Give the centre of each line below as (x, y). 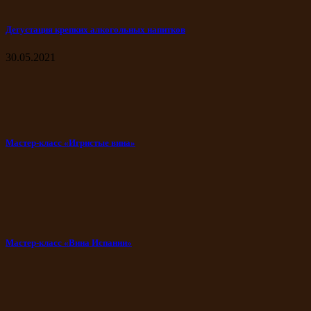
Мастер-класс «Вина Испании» (69, 243)
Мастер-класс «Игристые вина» (70, 142)
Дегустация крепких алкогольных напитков (95, 30)
